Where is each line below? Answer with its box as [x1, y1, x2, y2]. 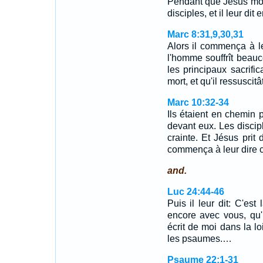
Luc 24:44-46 [167, 187, 224, 197]
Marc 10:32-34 [167, 97, 229, 107]
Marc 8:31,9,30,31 [167, 29, 244, 39]
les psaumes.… [167, 234, 232, 244]
